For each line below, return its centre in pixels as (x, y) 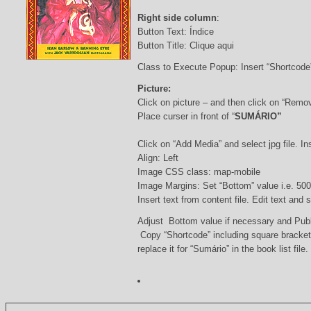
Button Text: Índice (175, 31)
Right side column (177, 17)
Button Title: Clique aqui (185, 45)
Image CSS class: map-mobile (199, 171)
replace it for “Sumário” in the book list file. (222, 249)
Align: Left (158, 158)
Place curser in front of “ (186, 116)
